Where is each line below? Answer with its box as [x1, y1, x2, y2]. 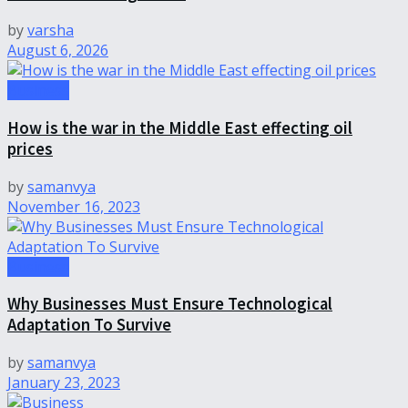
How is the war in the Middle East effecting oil [7, 117, 352, 139]
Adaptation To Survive [7, 314, 171, 336]
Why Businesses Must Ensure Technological [7, 293, 332, 315]
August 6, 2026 [7, 40, 108, 61]
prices [7, 138, 53, 160]
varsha [27, 20, 74, 41]
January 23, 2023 [7, 372, 120, 393]
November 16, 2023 [7, 196, 140, 217]
